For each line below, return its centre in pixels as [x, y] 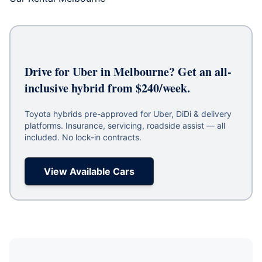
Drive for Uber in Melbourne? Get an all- [128, 71]
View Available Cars [89, 171]
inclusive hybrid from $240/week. [107, 88]
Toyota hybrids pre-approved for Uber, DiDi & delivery [128, 113]
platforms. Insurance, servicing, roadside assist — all [125, 125]
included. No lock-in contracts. [83, 137]
